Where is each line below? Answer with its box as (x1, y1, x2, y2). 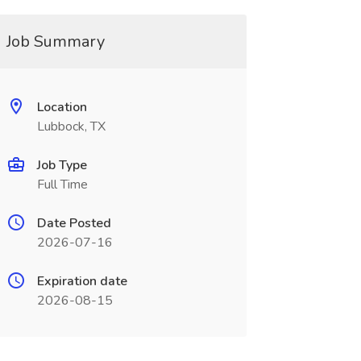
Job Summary (6, 31, 105, 52)
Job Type (36, 156, 87, 174)
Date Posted (36, 214, 111, 232)
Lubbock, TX (36, 118, 106, 135)
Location (36, 98, 87, 116)
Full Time (36, 176, 88, 193)
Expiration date (36, 272, 127, 290)
